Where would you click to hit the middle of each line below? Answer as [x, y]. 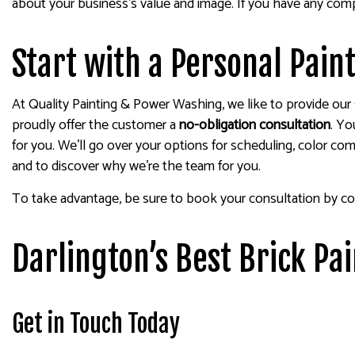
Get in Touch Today [96, 324]
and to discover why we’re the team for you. [136, 166]
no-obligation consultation [255, 125]
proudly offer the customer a [95, 125]
